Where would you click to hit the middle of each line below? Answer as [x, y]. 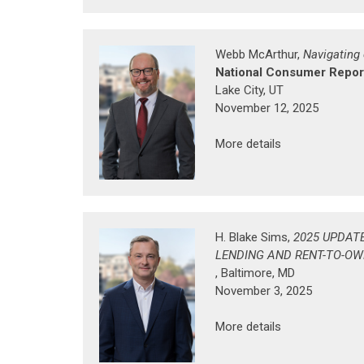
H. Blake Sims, [254, 237]
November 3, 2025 [264, 290]
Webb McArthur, [259, 54]
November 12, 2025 [267, 108]
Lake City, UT [249, 90]
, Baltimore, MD [255, 273]
